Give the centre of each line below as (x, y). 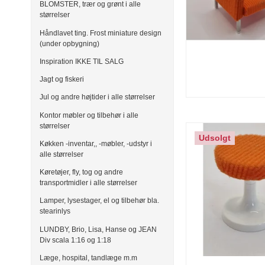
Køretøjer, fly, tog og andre (81, 172)
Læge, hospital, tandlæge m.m (88, 258)
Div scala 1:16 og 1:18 (75, 240)
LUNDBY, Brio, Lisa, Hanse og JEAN (98, 229)
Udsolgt (215, 138)
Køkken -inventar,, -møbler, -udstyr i (96, 143)
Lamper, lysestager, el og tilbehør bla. (99, 201)
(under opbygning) (70, 43)
